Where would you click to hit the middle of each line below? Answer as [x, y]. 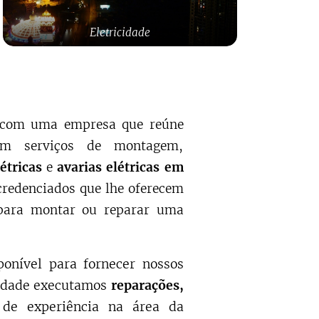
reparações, [147, 285]
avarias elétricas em [120, 167]
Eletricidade [120, 32]
